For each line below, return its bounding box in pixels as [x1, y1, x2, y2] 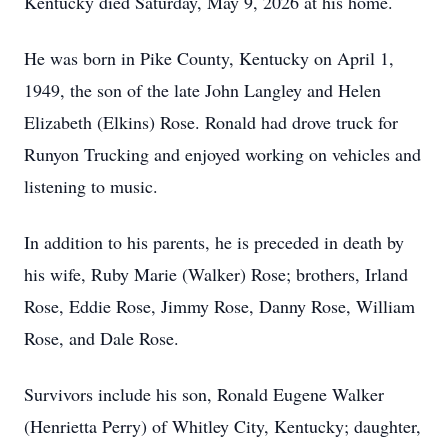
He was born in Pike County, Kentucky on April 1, [24, 46, 394, 70]
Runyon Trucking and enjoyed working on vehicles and [24, 142, 421, 166]
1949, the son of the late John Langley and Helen [24, 78, 381, 102]
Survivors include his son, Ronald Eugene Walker [24, 382, 384, 406]
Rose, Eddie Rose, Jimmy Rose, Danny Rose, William [24, 294, 415, 318]
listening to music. [24, 174, 158, 198]
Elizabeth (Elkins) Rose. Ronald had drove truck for [24, 110, 398, 134]
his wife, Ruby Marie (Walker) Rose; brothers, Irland [24, 262, 408, 286]
